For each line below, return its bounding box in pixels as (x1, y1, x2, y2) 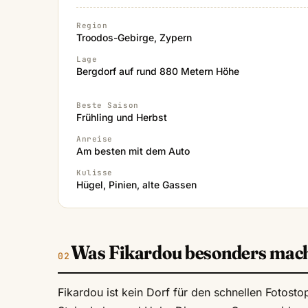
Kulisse (76, 168, 113, 178)
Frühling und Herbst (76, 111, 167, 124)
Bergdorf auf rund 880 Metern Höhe (76, 65, 239, 78)
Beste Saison (76, 100, 139, 111)
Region (76, 21, 108, 31)
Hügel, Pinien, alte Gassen (76, 179, 197, 191)
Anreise (76, 134, 113, 144)
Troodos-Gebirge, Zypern (76, 32, 192, 44)
